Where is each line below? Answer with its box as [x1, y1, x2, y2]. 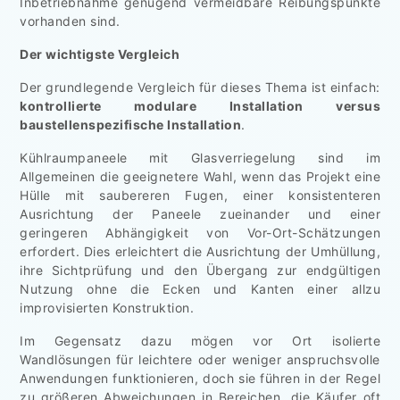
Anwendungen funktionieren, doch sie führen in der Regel [20, 370, 380, 386]
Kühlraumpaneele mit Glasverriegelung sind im [20, 149, 380, 165]
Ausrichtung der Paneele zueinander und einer [20, 205, 380, 221]
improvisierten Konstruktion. [20, 299, 194, 315]
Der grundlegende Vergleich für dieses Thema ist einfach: [20, 79, 380, 95]
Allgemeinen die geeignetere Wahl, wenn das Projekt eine [20, 168, 380, 184]
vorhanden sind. [20, 12, 121, 29]
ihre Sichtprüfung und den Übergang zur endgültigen [20, 262, 380, 278]
